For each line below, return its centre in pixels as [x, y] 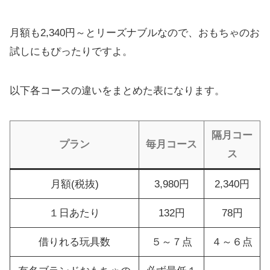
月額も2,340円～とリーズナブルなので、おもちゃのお [135, 33]
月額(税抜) [74, 184]
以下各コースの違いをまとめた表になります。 [117, 90]
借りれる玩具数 [74, 242]
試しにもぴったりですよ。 [71, 51]
